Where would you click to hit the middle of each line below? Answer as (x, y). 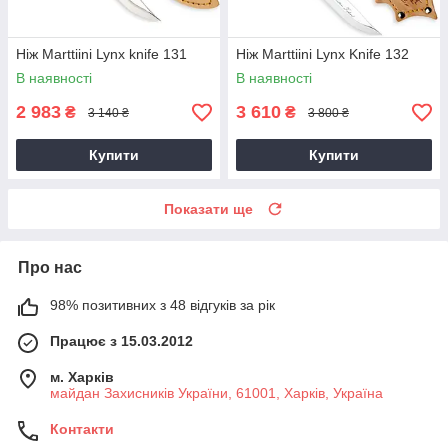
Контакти (82, 429)
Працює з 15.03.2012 (121, 341)
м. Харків (82, 377)
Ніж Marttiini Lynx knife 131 (101, 54)
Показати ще (208, 209)
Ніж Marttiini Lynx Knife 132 (322, 54)
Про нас (50, 268)
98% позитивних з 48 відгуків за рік (162, 305)
